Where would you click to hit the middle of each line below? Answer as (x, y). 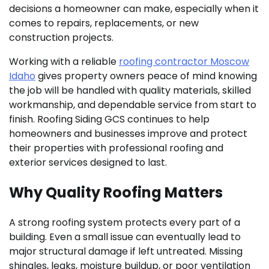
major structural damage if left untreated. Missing (126, 251)
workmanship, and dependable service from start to (133, 105)
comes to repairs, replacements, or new (104, 23)
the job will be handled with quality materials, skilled (130, 90)
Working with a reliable (64, 62)
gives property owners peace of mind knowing (146, 76)
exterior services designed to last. (88, 162)
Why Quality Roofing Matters (116, 192)
